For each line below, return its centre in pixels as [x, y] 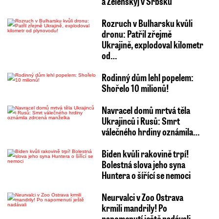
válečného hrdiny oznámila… [150, 132]
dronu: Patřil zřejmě [136, 34]
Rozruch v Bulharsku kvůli [147, 23]
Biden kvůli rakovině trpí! [145, 154]
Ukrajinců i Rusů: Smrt [141, 121]
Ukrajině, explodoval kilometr [152, 45]
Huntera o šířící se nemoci [146, 175]
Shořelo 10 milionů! [135, 88]
